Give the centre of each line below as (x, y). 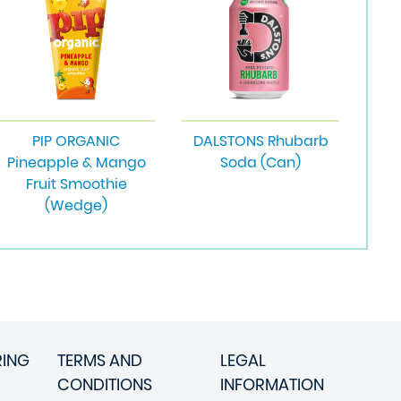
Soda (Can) (260, 162)
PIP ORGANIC (76, 141)
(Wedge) (76, 205)
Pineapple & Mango (76, 162)
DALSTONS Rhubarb (260, 141)
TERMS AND (100, 360)
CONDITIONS (105, 384)
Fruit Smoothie (76, 184)
